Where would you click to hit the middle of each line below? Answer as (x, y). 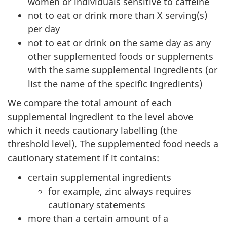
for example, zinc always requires (120, 191)
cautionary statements (97, 204)
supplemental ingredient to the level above (100, 117)
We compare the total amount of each (90, 103)
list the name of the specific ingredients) (115, 83)
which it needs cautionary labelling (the (92, 130)
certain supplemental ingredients (100, 177)
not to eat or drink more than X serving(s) (118, 15)
